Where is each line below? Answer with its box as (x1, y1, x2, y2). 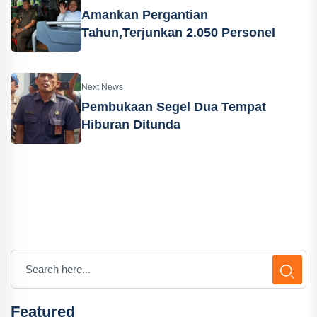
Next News (81, 82, 123, 92)
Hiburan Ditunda (81, 117, 180, 132)
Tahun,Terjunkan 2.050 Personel (81, 25, 275, 40)
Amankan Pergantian (81, 8, 208, 22)
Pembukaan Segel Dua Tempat (81, 100, 266, 114)
